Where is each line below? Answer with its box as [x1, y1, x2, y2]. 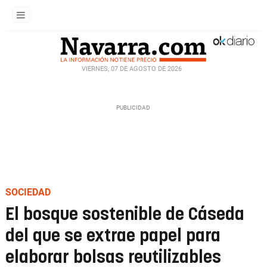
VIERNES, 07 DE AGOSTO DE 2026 [82, 64, 182, 73]
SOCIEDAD [5, 187, 51, 198]
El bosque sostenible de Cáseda [5, 206, 244, 223]
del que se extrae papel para [5, 228, 221, 245]
